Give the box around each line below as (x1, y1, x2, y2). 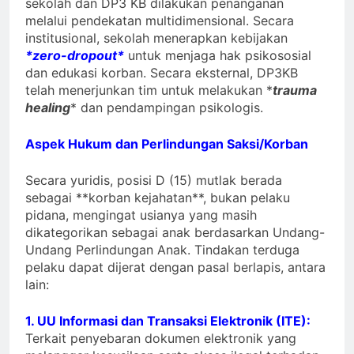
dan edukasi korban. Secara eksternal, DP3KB (25, 64, 298, 81)
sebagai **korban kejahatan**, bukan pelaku (25, 189, 290, 205)
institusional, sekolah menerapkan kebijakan (25, 29, 288, 46)
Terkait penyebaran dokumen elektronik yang (25, 330, 296, 346)
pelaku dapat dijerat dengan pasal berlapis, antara (25, 258, 326, 275)
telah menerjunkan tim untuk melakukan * (25, 81, 273, 98)
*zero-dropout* (25, 47, 124, 63)
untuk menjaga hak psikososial (128, 47, 311, 63)
